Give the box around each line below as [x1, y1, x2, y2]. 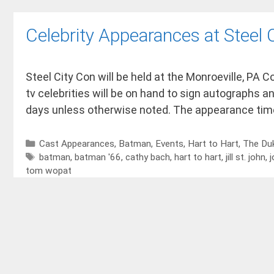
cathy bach [125, 151, 171, 163]
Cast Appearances [39, 138, 115, 149]
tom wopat [26, 165, 72, 176]
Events [155, 138, 184, 149]
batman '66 [75, 151, 122, 163]
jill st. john [226, 151, 266, 163]
